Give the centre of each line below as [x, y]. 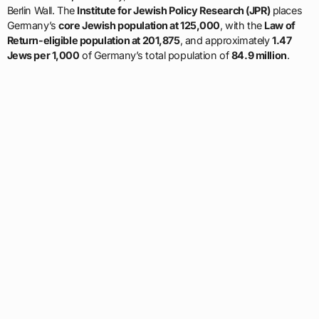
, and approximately [226, 40]
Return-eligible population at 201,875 [93, 40]
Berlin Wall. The [42, 10]
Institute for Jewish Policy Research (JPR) [174, 10]
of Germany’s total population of [155, 55]
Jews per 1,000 [43, 55]
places [286, 10]
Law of [280, 25]
